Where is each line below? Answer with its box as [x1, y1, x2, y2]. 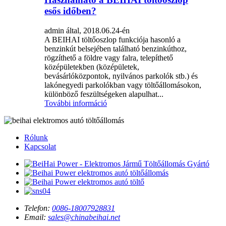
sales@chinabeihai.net [48, 213, 120, 222]
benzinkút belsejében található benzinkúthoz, [44, 44, 187, 53]
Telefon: [24, 204, 50, 213]
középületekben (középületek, [44, 63, 139, 72]
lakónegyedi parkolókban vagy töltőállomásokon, [44, 81, 201, 90]
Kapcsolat [24, 142, 56, 151]
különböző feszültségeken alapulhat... [44, 90, 163, 99]
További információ [44, 99, 107, 108]
